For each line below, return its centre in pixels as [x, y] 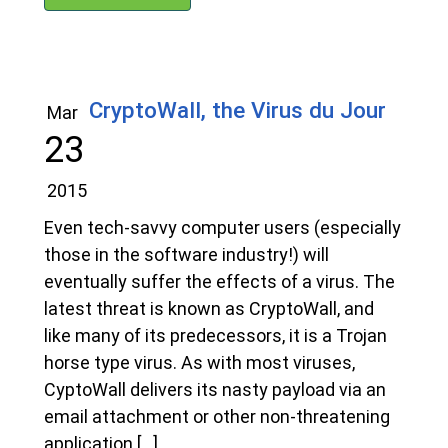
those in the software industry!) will [186, 255]
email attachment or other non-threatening [217, 417]
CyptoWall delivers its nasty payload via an [215, 390]
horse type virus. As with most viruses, [199, 363]
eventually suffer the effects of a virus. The [219, 282]
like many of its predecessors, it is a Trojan [215, 336]
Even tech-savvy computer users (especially [222, 228]
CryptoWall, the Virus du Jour [237, 110]
